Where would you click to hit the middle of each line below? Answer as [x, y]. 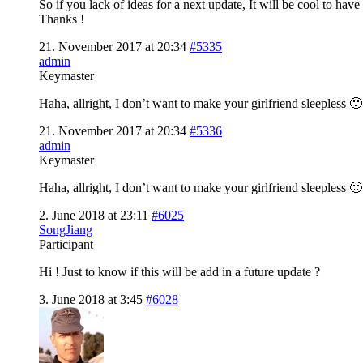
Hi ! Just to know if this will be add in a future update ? [179, 271]
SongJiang [66, 229]
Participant [66, 244]
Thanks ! [62, 19]
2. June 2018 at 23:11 [94, 215]
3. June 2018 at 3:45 [91, 299]
